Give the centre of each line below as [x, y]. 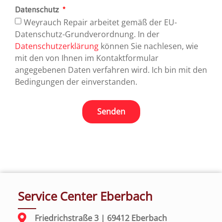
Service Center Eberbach [85, 196]
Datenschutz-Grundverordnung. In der [87, 34]
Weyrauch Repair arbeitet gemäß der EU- [100, 22]
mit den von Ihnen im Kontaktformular [87, 58]
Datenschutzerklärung [57, 46]
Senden [111, 112]
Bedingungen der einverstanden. [76, 82]
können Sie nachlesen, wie [148, 46]
